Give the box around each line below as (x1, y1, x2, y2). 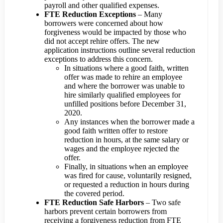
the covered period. (64, 189, 124, 198)
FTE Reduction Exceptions (44, 10, 138, 19)
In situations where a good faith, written (64, 64, 189, 73)
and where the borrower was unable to (64, 82, 185, 91)
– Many (138, 10, 162, 19)
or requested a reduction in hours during (64, 180, 189, 189)
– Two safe (146, 198, 181, 207)
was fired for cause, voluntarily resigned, (64, 171, 192, 180)
